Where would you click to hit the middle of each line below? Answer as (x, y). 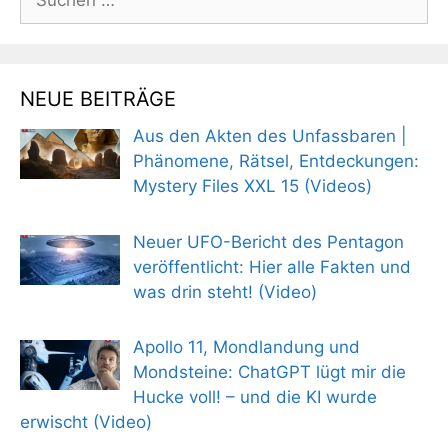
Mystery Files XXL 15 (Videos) (252, 186)
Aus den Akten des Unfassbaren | (269, 136)
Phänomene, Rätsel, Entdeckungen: (275, 161)
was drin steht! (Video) (224, 291)
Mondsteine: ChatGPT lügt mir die (269, 372)
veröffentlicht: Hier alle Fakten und (271, 266)
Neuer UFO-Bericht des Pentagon (268, 241)
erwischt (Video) (86, 422)
